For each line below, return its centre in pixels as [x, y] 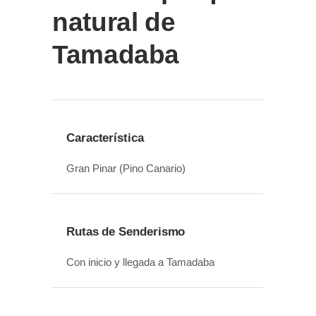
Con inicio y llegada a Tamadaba [140, 262]
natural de [114, 22]
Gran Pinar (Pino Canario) [126, 168]
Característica [105, 138]
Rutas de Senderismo [126, 231]
